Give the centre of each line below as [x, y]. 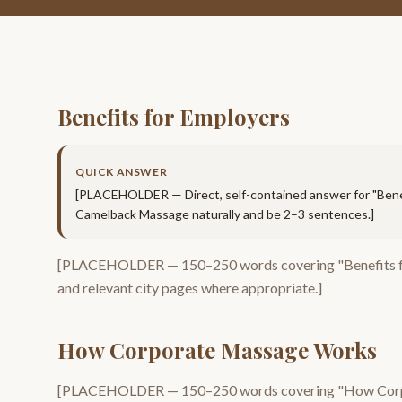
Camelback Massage [132, 214]
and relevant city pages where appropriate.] [190, 288]
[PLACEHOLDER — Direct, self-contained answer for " [226, 194]
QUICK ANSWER [122, 172]
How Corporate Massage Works [217, 350]
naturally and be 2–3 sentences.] [282, 214]
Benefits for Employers [174, 117]
